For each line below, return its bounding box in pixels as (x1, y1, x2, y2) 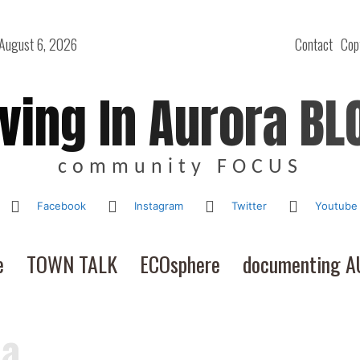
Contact (295, 34, 333, 55)
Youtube (314, 199, 358, 212)
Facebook (36, 199, 86, 212)
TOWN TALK (26, 248, 117, 280)
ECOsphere (139, 248, 220, 280)
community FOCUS (57, 157, 303, 178)
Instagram (133, 199, 183, 212)
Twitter (231, 199, 267, 212)
